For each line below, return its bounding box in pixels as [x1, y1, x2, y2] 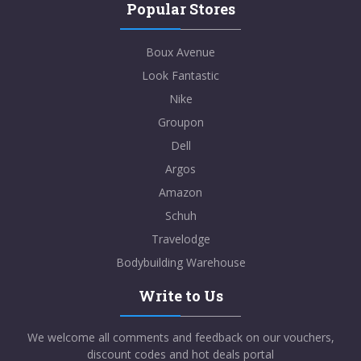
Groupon [157, 114, 204, 131]
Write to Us [138, 286, 223, 306]
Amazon [159, 185, 202, 201]
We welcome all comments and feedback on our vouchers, [27, 330, 334, 346]
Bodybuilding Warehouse [115, 255, 246, 271]
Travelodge [151, 231, 210, 247]
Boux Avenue [146, 44, 215, 60]
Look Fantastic [142, 68, 219, 84]
